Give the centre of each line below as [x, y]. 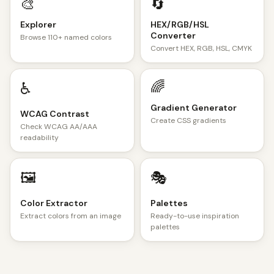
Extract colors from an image [71, 216]
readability [39, 138]
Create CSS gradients [188, 120]
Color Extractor [54, 203]
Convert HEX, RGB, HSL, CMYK [201, 48]
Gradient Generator [193, 108]
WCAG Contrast [55, 114]
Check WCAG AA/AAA [59, 127]
